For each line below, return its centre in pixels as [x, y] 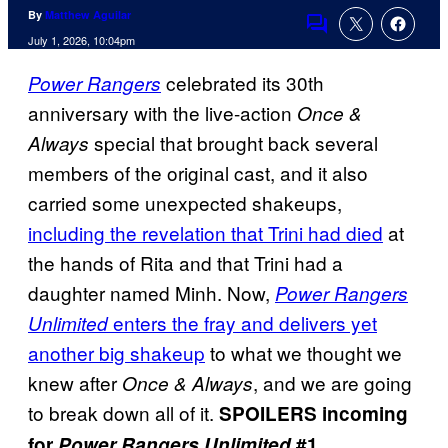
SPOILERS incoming [313, 414]
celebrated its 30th [242, 83]
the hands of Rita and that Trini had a [185, 263]
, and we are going [332, 383]
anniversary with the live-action [162, 113]
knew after [75, 383]
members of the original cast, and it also [198, 173]
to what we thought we [303, 353]
